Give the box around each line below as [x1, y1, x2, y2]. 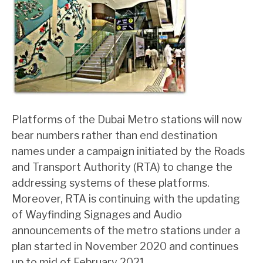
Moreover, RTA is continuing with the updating [12, 193, 240, 205]
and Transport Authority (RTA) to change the [12, 161, 232, 173]
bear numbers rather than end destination [12, 129, 217, 141]
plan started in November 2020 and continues [12, 240, 238, 252]
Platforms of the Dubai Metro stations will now [12, 113, 242, 126]
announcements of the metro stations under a [12, 224, 240, 237]
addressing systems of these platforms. [12, 177, 210, 189]
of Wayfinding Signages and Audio [12, 208, 182, 221]
